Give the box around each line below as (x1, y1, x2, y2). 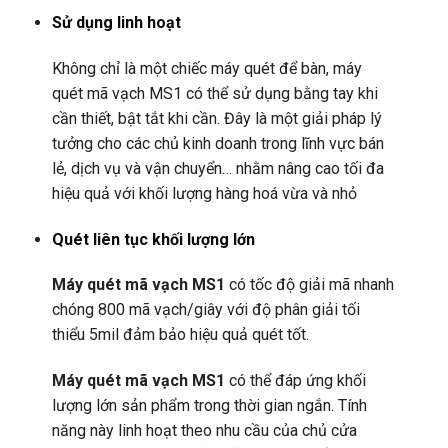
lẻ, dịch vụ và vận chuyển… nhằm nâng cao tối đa (51, 158, 384, 178)
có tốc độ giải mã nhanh (224, 275, 394, 295)
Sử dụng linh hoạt (51, 13, 181, 32)
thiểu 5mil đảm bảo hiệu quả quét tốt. (51, 325, 309, 345)
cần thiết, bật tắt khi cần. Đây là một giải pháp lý (51, 108, 382, 128)
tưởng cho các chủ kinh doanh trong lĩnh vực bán (51, 133, 384, 153)
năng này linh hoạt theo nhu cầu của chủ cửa (51, 421, 357, 441)
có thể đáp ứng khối (224, 371, 366, 391)
